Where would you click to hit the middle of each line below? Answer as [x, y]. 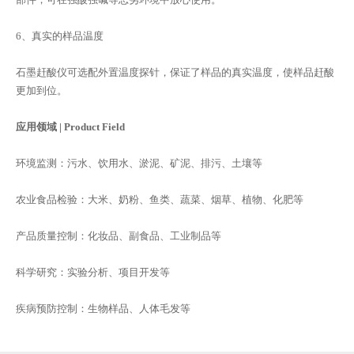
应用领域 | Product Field [70, 126]
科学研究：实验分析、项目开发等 [93, 272]
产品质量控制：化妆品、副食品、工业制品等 [119, 235]
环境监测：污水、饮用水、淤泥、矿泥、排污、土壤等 [139, 163]
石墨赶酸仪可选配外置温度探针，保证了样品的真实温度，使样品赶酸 [175, 72]
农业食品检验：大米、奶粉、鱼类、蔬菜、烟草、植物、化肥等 [160, 199]
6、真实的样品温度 [60, 36]
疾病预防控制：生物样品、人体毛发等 [103, 308]
